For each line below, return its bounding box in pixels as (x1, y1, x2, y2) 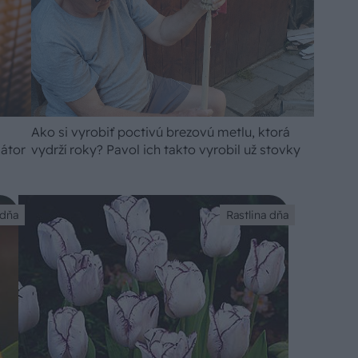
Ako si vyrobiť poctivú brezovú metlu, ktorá (30, 124, 290, 141)
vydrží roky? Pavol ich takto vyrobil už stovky (30, 141, 300, 158)
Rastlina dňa (226, 208, 289, 223)
